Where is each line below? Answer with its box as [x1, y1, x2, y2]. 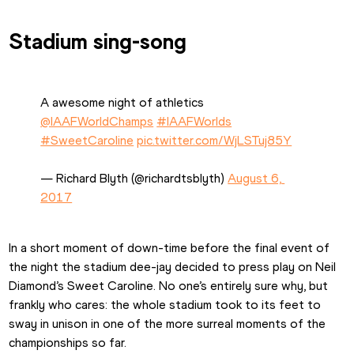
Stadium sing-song [9, 27, 187, 55]
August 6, [228, 170, 282, 186]
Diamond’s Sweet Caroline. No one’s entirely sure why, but [9, 277, 329, 293]
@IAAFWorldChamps [40, 113, 154, 129]
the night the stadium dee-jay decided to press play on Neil [9, 258, 337, 274]
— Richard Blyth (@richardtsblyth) [40, 170, 228, 186]
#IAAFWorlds [156, 113, 232, 129]
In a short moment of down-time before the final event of [9, 239, 330, 255]
